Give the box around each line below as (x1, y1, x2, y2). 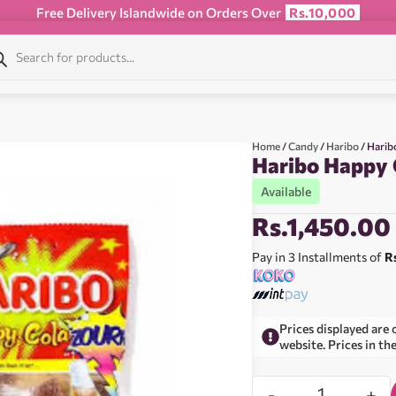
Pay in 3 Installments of (252, 249, 385, 264)
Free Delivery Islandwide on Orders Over (36, 4, 285, 20)
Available (261, 184, 312, 199)
